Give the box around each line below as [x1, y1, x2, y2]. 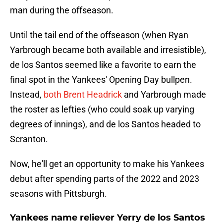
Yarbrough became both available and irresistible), [10, 45, 206, 55]
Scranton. [10, 134, 48, 145]
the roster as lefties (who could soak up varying [10, 104, 194, 115]
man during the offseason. [10, 5, 113, 16]
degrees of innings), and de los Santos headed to [10, 119, 201, 130]
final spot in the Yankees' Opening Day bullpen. [10, 74, 192, 85]
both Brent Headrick [44, 89, 122, 100]
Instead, [10, 89, 44, 100]
